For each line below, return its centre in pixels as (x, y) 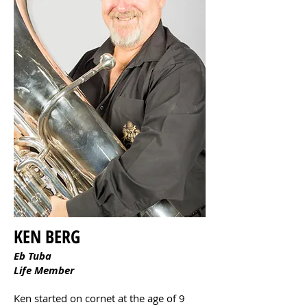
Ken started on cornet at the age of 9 (99, 298)
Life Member (44, 270)
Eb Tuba (33, 256)
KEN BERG (47, 236)
